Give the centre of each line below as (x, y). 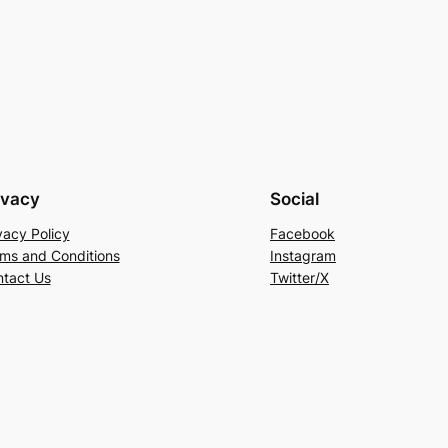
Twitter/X (299, 278)
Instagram (303, 256)
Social (294, 199)
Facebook (302, 234)
